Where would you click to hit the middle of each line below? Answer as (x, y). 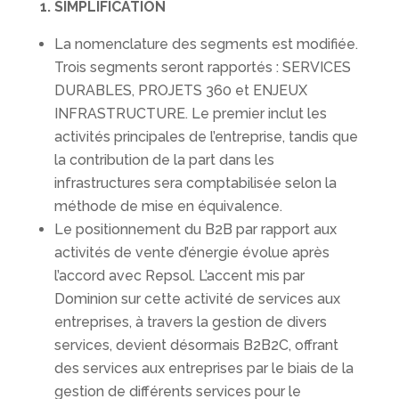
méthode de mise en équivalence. (168, 207)
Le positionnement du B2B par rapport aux (195, 230)
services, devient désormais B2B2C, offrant (196, 346)
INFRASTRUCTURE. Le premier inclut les (190, 114)
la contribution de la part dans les (164, 160)
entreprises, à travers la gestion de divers (190, 322)
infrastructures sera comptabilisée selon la (195, 183)
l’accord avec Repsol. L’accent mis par (179, 276)
